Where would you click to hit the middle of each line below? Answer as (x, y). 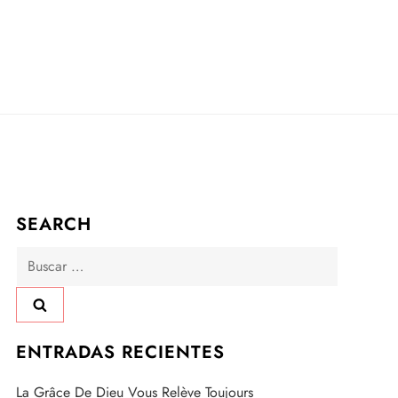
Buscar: (36, 257)
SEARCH (53, 224)
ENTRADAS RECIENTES (120, 353)
